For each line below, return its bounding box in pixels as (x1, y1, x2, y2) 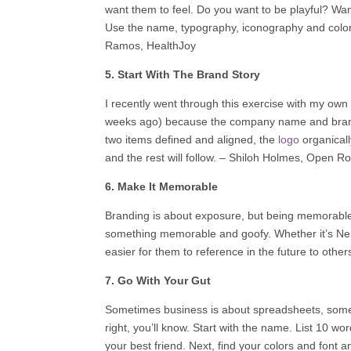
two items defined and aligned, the (105, 132, 279, 146)
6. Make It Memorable (105, 179, 219, 193)
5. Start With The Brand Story (105, 67, 261, 81)
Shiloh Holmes (229, 150, 301, 164)
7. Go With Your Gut (105, 273, 212, 287)
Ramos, (105, 38, 144, 52)
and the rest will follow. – (105, 150, 226, 164)
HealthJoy (147, 38, 197, 52)
